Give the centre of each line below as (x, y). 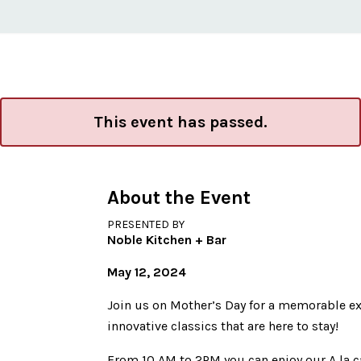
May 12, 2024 (147, 272)
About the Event (179, 197)
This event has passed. (180, 122)
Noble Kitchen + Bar (167, 240)
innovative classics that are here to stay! (223, 326)
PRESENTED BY (146, 224)
